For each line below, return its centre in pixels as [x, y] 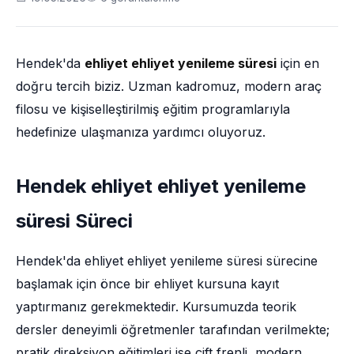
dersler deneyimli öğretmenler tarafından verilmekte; [173, 330]
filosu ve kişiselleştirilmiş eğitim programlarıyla [153, 109]
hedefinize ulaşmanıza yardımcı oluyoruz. [141, 132]
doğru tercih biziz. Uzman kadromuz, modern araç [169, 86]
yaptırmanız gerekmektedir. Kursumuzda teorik [156, 307]
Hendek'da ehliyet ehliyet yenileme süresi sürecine [167, 261]
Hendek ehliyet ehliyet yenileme [161, 186]
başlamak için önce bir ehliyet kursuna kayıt [147, 284]
